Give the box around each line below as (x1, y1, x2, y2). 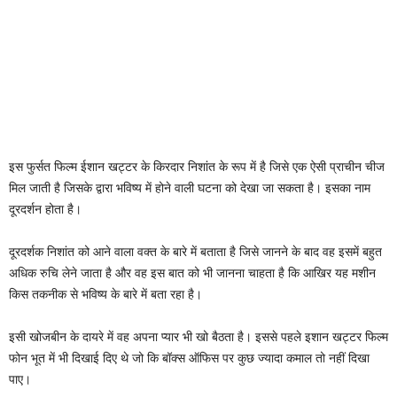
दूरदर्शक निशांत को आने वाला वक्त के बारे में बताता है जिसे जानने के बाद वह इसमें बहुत (9, 244, 382, 259)
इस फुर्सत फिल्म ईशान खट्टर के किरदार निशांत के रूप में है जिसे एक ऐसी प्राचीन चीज (9, 159, 385, 174)
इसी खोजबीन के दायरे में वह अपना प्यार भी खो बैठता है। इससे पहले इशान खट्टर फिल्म (9, 329, 388, 344)
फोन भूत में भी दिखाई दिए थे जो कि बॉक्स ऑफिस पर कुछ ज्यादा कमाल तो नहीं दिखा (9, 350, 370, 365)
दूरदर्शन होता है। (9, 201, 82, 216)
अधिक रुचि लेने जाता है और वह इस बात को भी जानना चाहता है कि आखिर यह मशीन (9, 265, 376, 280)
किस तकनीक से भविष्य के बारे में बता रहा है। (9, 286, 202, 301)
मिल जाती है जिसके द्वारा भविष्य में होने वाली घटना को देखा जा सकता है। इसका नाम (9, 180, 370, 195)
